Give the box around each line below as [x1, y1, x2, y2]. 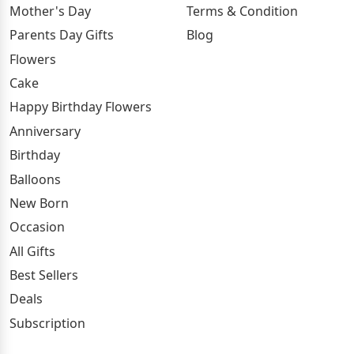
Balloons [9, 170, 61, 188]
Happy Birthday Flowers [9, 98, 152, 116]
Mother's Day [9, 2, 91, 20]
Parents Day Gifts [9, 26, 114, 44]
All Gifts [9, 242, 55, 260]
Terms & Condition [186, 2, 298, 20]
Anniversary [9, 122, 81, 140]
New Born [9, 194, 69, 212]
